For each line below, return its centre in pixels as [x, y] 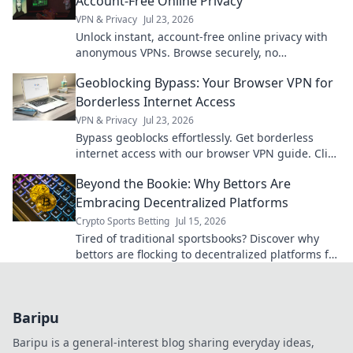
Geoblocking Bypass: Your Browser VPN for [204, 83]
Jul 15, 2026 [201, 221]
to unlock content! [123, 169]
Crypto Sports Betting [123, 221]
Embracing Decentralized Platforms [182, 203]
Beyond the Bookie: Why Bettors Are [183, 184]
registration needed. [130, 68]
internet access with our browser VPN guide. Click [207, 153]
